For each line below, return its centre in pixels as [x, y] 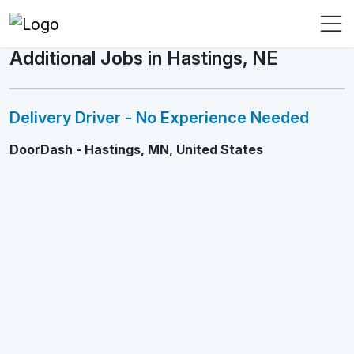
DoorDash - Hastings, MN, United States [136, 149]
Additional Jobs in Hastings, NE [144, 58]
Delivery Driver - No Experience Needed [159, 118]
